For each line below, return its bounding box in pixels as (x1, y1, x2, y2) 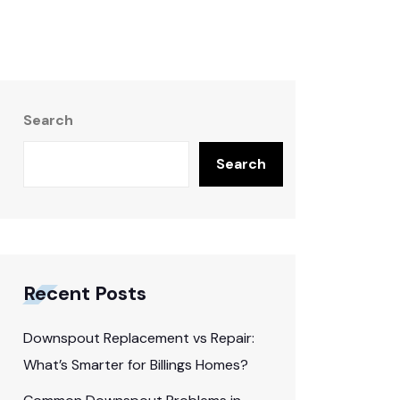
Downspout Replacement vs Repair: (23, 329, 254, 347)
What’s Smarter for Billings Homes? (23, 355, 248, 374)
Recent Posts (23, 280, 146, 306)
